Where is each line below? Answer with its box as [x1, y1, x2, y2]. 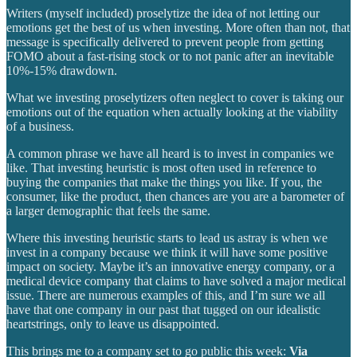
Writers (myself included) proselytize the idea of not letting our [6, 6, 320, 20]
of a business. [6, 119, 74, 133]
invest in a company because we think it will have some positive [6, 245, 328, 259]
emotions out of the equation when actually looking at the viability [6, 104, 338, 119]
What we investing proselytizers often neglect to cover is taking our [6, 90, 343, 104]
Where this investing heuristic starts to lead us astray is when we [6, 230, 328, 245]
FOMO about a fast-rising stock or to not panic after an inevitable [6, 49, 334, 63]
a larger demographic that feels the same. [6, 203, 210, 218]
